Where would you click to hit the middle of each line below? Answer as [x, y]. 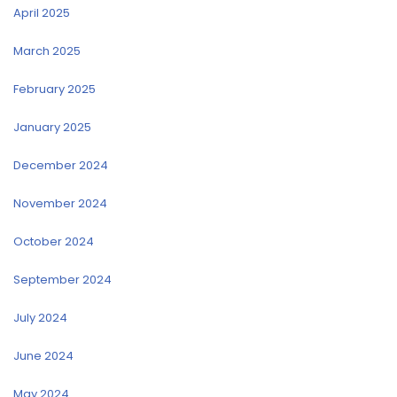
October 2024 [54, 242]
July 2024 [40, 318]
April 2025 [42, 13]
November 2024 [60, 204]
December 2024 [61, 166]
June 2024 [43, 356]
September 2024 [62, 280]
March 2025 [47, 51]
